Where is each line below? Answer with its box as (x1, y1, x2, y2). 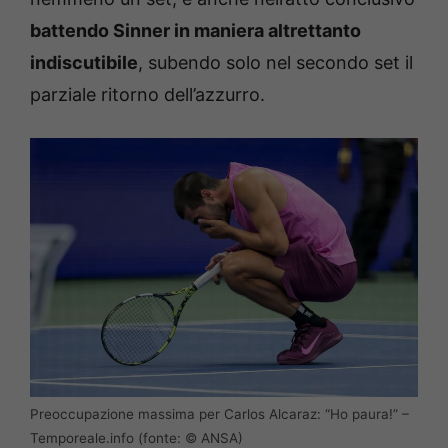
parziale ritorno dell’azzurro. (30, 84, 265, 106)
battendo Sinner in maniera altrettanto (30, 20, 361, 42)
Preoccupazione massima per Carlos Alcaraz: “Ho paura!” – (30, 405, 409, 422)
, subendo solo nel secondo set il (138, 52, 413, 74)
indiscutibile (30, 52, 138, 74)
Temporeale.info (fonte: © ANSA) (30, 429, 243, 446)
